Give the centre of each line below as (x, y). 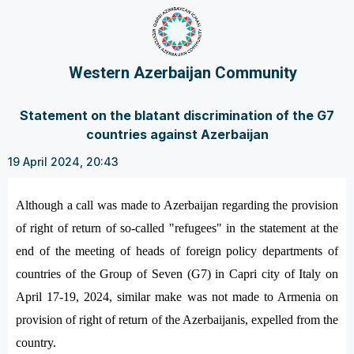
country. (36, 343)
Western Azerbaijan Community (183, 73)
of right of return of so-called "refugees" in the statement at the (177, 228)
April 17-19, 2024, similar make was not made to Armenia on (177, 297)
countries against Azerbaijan (177, 134)
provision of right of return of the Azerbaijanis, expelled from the (177, 320)
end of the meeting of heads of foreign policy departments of (177, 251)
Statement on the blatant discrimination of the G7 (177, 115)
